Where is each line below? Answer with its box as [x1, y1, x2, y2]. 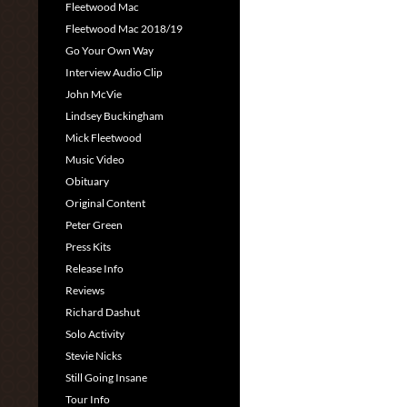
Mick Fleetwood [65, 131, 142, 144]
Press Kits [65, 240, 111, 253]
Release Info [65, 262, 124, 275]
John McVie [65, 87, 122, 101]
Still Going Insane [65, 371, 147, 384]
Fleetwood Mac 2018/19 [65, 22, 183, 35]
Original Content [65, 196, 145, 210]
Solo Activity [65, 327, 124, 341]
